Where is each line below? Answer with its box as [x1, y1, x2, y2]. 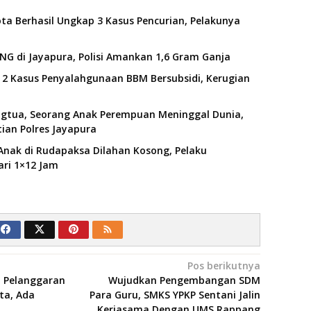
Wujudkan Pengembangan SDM [108, 274, 260, 287]
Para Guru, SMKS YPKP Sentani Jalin [89, 288, 260, 302]
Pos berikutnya [187, 259, 260, 273]
